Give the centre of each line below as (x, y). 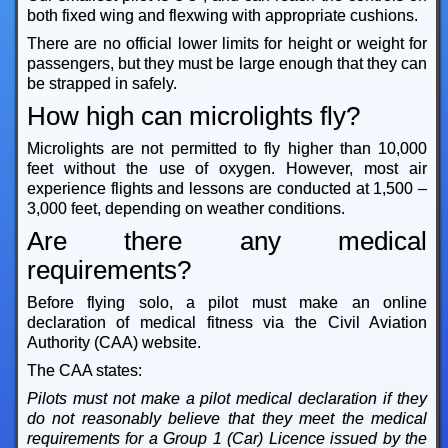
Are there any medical (227, 241)
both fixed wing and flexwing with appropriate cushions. (222, 16)
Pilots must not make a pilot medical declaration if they (227, 399)
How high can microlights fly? (193, 116)
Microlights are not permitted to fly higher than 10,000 (227, 149)
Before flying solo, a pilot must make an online (227, 303)
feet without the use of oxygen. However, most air (227, 169)
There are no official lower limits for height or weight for (227, 44)
